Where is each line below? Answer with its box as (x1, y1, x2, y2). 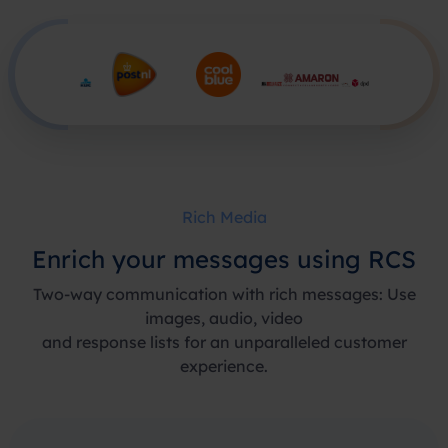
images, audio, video (145, 308, 303, 328)
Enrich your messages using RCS (32, 244, 416, 274)
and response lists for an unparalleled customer (41, 332, 407, 352)
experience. (180, 356, 268, 376)
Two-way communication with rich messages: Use (32, 284, 416, 304)
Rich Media (181, 207, 267, 227)
